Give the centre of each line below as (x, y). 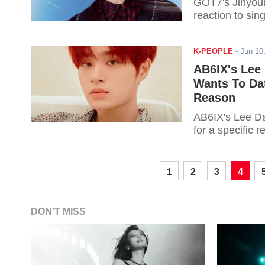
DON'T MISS (58, 211)
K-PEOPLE (213, 51)
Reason (214, 98)
